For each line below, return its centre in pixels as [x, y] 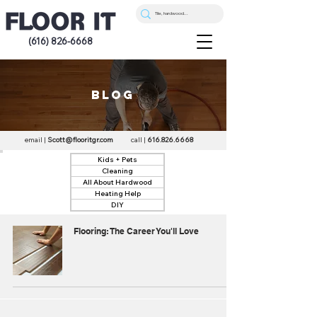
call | [138, 140]
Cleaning [117, 171]
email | [35, 140]
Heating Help [117, 194]
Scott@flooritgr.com [80, 140]
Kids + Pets [117, 160]
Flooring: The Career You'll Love [136, 231]
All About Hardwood [117, 182]
